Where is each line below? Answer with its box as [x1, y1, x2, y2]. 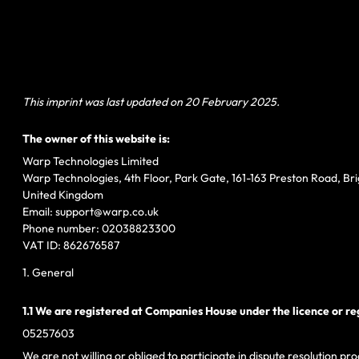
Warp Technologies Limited [22, 154, 159, 169]
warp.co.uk [103, 204, 159, 220]
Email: [22, 204, 55, 220]
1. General [22, 265, 74, 280]
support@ [55, 204, 103, 220]
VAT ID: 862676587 [22, 238, 119, 253]
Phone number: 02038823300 [22, 221, 175, 236]
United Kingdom [22, 188, 103, 203]
